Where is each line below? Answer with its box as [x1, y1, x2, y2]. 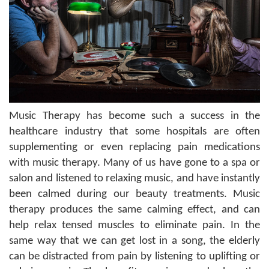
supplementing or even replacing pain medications [9, 142, 260, 154]
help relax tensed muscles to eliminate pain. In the [9, 220, 260, 232]
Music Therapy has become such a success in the [9, 110, 260, 122]
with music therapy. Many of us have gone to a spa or [9, 157, 260, 169]
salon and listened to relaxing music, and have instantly [9, 173, 260, 185]
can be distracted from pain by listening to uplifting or [9, 251, 260, 263]
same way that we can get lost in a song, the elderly [9, 235, 260, 247]
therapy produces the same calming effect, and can [9, 204, 260, 216]
